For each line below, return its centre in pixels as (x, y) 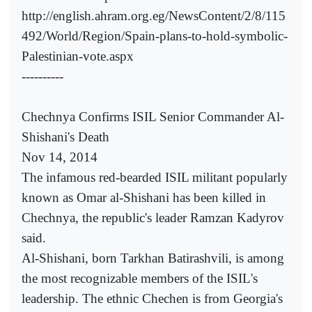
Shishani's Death (65, 136)
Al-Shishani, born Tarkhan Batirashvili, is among (153, 258)
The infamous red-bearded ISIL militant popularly (155, 177)
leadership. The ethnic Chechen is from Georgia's (152, 298)
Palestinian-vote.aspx (78, 56)
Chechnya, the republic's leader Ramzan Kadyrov (153, 217)
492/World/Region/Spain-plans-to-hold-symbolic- (155, 36)
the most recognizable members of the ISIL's (140, 278)
